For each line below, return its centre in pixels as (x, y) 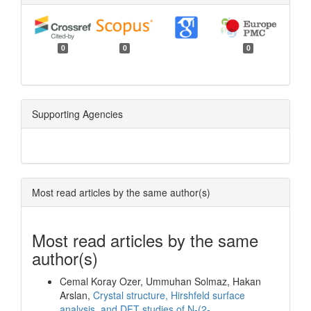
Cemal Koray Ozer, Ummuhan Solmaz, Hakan (160, 281)
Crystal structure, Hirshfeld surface (169, 295)
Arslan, (76, 295)
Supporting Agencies (77, 114)
